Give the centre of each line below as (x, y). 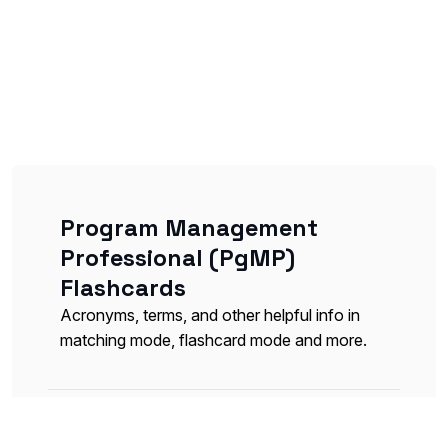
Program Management (189, 228)
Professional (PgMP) (177, 258)
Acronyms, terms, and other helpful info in (210, 315)
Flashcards (123, 288)
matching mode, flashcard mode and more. (213, 340)
